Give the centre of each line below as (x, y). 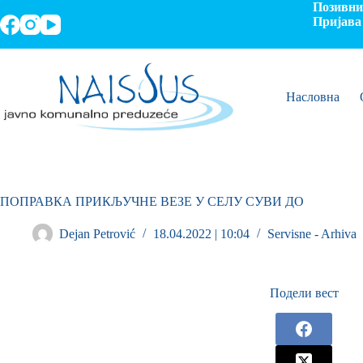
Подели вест (304, 293)
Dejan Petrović (97, 234)
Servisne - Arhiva (312, 234)
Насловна (312, 97)
